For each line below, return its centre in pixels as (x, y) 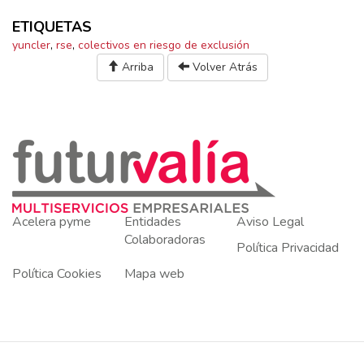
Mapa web (154, 274)
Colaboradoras (165, 240)
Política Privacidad (287, 248)
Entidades (152, 222)
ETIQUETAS (52, 27)
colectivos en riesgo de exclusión (164, 45)
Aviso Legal (270, 222)
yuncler (31, 45)
